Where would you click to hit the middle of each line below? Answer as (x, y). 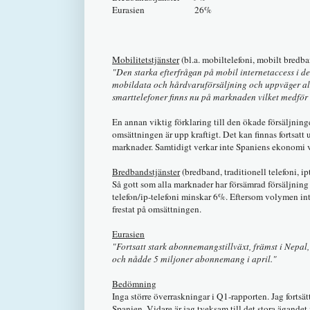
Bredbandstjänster (146, 171)
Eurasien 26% (162, 9)
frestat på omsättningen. (157, 209)
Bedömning (134, 283)
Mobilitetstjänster (146, 59)
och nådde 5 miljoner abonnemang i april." (194, 258)
